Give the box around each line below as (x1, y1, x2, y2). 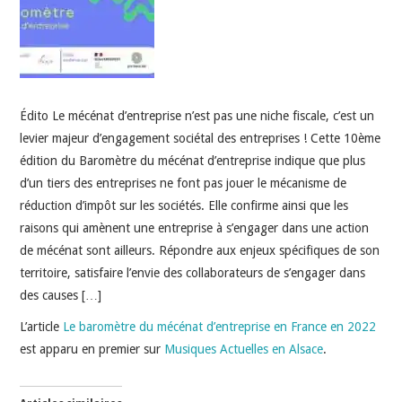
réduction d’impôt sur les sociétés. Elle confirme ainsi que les (20, 197, 349, 213)
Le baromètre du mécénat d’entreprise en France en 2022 (63, 319, 377, 334)
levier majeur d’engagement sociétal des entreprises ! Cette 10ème (20, 130, 381, 145)
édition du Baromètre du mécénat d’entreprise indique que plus (20, 153, 366, 168)
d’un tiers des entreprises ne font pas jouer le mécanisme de (20, 175, 347, 190)
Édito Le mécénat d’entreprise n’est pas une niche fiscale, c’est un (20, 108, 375, 123)
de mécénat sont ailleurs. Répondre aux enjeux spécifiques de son (20, 242, 380, 258)
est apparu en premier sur (20, 341, 165, 356)
